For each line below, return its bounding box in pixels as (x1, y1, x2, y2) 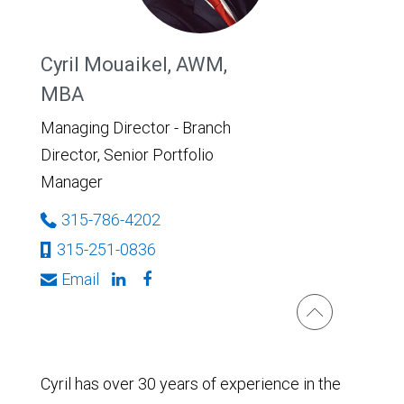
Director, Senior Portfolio (41, 144, 214, 165)
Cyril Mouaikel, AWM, (41, 52, 227, 77)
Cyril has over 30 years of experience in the (41, 373, 341, 394)
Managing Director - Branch (41, 117, 231, 138)
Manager (41, 171, 103, 192)
